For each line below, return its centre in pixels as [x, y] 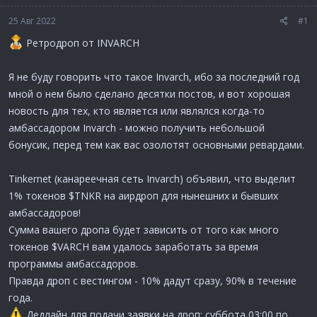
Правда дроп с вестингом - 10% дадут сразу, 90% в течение [152, 280]
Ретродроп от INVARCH [81, 42]
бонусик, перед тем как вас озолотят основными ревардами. [156, 144]
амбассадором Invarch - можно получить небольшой [137, 127]
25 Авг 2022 [32, 21]
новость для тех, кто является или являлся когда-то [137, 110]
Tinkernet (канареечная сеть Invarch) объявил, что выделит [152, 178]
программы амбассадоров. [73, 263]
